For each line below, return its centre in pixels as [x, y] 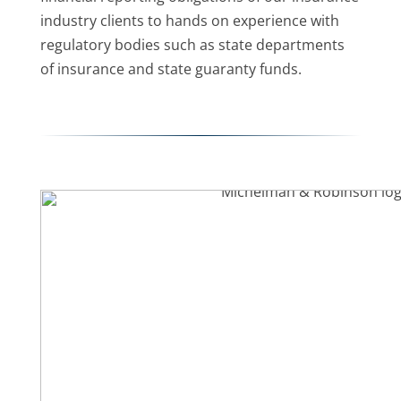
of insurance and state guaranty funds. [171, 69]
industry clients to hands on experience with [189, 21]
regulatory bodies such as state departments [192, 45]
